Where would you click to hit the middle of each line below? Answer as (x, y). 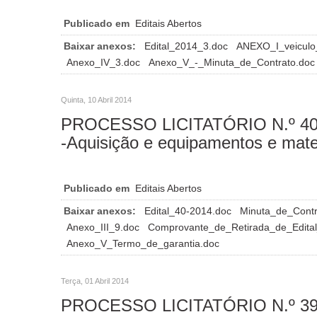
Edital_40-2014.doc (189, 211)
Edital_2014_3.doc (188, 46)
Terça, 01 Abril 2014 (95, 281)
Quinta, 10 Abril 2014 (96, 99)
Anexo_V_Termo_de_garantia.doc (143, 243)
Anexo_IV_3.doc (105, 62)
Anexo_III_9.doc (104, 227)
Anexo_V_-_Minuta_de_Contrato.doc (232, 62)
